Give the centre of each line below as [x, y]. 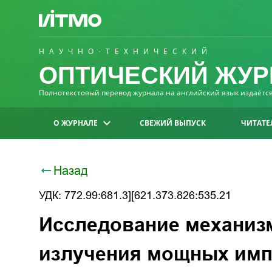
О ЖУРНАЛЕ [76, 123]
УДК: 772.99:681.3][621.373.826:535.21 [135, 195]
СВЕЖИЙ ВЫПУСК [173, 123]
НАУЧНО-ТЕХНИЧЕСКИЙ [125, 51]
